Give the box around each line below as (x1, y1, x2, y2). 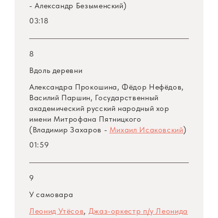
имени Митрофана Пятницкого (29, 114, 142, 124)
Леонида (153, 206, 188, 216)
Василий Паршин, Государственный (29, 93, 159, 103)
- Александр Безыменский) (29, 1, 127, 11)
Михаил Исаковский (109, 125, 183, 135)
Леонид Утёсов (29, 206, 84, 216)
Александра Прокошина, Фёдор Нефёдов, (29, 82, 184, 92)
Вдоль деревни (29, 66, 83, 75)
